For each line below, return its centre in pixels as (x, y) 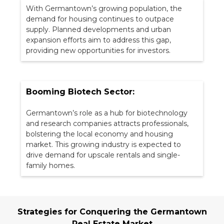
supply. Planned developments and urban (99, 30)
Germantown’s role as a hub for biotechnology (107, 113)
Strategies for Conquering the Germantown (112, 212)
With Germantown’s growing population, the (104, 9)
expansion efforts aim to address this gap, (99, 40)
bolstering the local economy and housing (100, 134)
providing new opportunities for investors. (98, 51)
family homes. (51, 166)
